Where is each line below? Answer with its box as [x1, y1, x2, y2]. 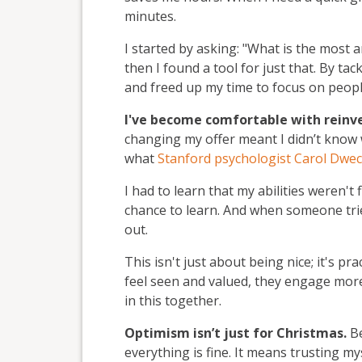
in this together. [124, 291, 221, 309]
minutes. [124, 6, 176, 25]
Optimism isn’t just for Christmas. [124, 323, 347, 342]
